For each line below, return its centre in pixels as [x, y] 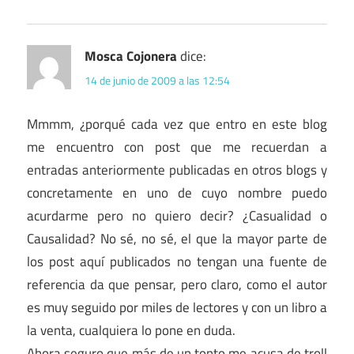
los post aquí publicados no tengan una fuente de [177, 261]
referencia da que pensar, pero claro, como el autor [177, 284]
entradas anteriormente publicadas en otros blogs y [177, 169]
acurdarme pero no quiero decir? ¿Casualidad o [177, 215]
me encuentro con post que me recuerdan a [177, 147]
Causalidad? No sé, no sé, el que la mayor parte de [177, 238]
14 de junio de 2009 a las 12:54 [157, 80]
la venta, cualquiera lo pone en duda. [131, 330]
